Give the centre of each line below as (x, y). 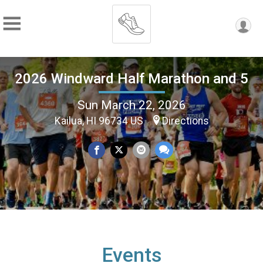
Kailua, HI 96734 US (100, 121)
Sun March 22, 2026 (131, 105)
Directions (185, 121)
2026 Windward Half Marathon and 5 (131, 78)
